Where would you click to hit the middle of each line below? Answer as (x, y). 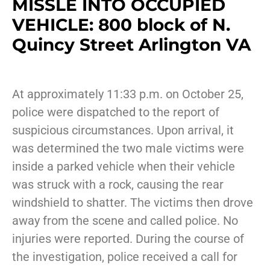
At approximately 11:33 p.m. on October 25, (128, 94)
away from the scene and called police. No (125, 221)
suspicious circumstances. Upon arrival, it (123, 130)
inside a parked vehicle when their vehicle (124, 167)
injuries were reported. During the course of (128, 239)
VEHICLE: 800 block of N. (121, 25)
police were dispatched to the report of (116, 112)
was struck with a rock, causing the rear (118, 185)
